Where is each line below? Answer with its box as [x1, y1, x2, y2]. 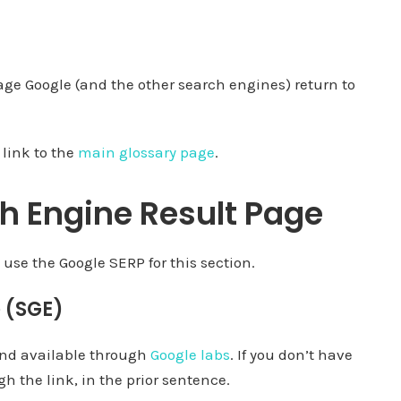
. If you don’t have [230, 345, 353, 363]
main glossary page [78, 142, 215, 161]
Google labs [150, 345, 230, 363]
